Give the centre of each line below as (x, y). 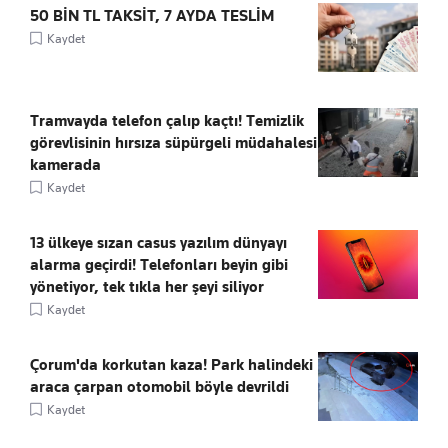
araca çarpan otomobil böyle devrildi (159, 387)
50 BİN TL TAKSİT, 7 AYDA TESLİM (152, 16)
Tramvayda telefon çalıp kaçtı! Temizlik (167, 121)
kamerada (65, 165)
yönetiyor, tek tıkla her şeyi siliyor (147, 287)
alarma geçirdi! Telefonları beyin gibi (159, 265)
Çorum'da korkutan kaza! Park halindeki (171, 365)
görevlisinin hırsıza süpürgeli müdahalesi (173, 143)
